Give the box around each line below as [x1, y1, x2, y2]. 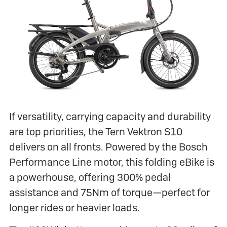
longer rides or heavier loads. [9, 201, 140, 214]
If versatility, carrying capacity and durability [9, 109, 211, 123]
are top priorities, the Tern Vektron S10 [9, 125, 182, 138]
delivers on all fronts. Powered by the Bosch [9, 140, 208, 154]
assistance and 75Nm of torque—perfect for [9, 185, 210, 199]
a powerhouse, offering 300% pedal [9, 170, 171, 184]
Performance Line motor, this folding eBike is [9, 155, 214, 169]
